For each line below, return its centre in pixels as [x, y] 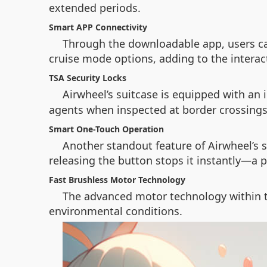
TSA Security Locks [88, 78]
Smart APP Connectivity [98, 27]
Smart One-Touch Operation [106, 129]
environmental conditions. [116, 211]
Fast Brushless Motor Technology [117, 180]
